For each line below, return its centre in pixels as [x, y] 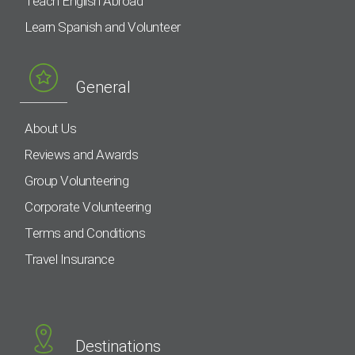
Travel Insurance [69, 259]
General [103, 87]
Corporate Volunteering [88, 206]
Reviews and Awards [81, 154]
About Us [50, 128]
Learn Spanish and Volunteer [103, 27]
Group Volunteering [76, 180]
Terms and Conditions [85, 233]
